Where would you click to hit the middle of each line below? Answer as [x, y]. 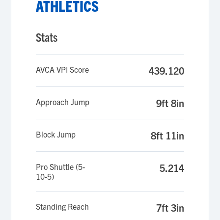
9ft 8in [170, 103]
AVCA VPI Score [63, 69]
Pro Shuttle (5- [61, 166]
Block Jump [56, 134]
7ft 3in [170, 207]
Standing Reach [63, 206]
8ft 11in [167, 135]
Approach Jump [63, 102]
